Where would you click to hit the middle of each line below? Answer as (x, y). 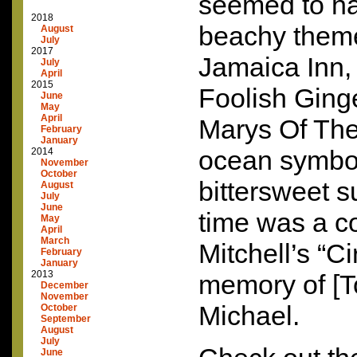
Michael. (249, 316)
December (64, 285)
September (65, 318)
